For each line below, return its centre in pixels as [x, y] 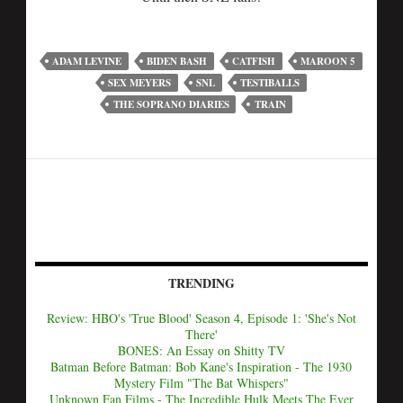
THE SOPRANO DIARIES [171, 104]
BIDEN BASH [177, 61]
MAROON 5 [328, 61]
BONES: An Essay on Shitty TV [201, 350]
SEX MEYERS [140, 83]
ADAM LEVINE [87, 61]
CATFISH [254, 61]
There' [201, 334]
